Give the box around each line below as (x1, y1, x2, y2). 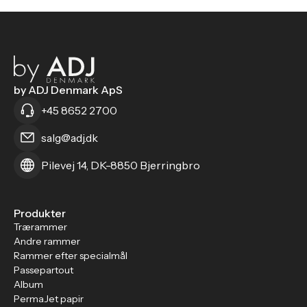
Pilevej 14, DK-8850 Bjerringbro (41, 158, 200, 172)
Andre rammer (14, 235, 80, 247)
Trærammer (14, 221, 67, 233)
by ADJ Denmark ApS (14, 83, 123, 97)
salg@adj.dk (41, 131, 98, 145)
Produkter (14, 206, 66, 220)
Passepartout (14, 264, 73, 276)
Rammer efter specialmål (14, 249, 127, 262)
